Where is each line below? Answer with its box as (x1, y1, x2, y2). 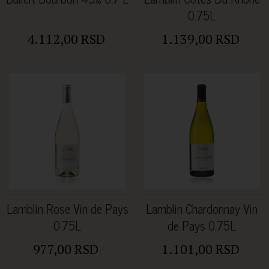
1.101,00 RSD (161, 240, 240, 258)
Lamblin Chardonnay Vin (146, 198, 258, 219)
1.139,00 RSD (161, 29, 240, 47)
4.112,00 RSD (26, 29, 105, 47)
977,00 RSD (33, 240, 98, 258)
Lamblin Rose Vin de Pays (6, 198, 128, 219)
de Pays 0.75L (168, 215, 236, 235)
